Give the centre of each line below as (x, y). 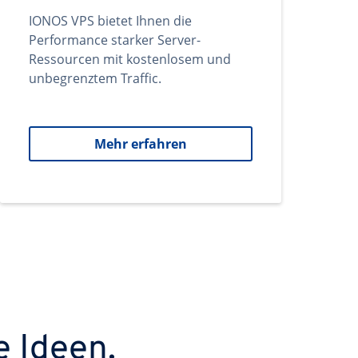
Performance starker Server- (115, 40)
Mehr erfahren (141, 144)
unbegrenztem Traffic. (95, 78)
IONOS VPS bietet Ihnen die (110, 21)
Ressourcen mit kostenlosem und (130, 59)
